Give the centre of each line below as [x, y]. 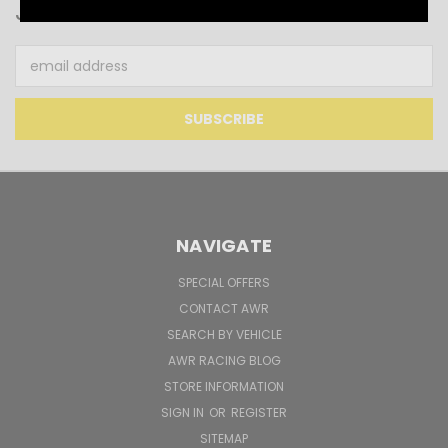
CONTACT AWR [224, 308]
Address [42, 76]
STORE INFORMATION [224, 386]
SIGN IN [184, 412]
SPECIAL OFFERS [224, 282]
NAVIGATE [224, 245]
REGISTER [259, 412]
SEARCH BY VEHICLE [224, 334]
